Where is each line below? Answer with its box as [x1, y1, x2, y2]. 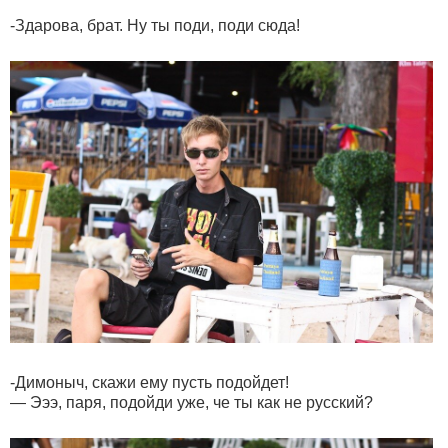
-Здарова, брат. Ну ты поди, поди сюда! [10, 17, 300, 34]
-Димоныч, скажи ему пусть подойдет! [10, 374, 289, 391]
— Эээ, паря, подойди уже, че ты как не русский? [10, 394, 373, 411]
